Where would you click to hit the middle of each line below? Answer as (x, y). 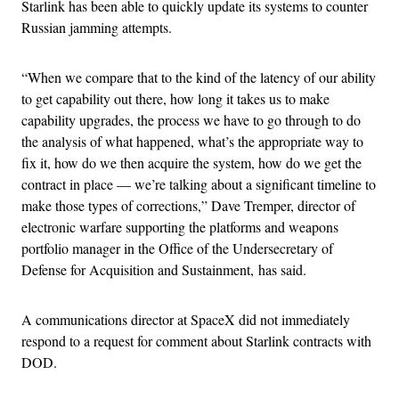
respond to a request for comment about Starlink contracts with (196, 341)
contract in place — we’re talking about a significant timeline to (199, 184)
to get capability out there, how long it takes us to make (175, 99)
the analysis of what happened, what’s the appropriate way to (192, 142)
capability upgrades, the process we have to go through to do (191, 120)
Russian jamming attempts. (97, 28)
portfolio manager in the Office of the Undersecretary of (177, 248)
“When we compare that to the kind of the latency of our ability (199, 77)
